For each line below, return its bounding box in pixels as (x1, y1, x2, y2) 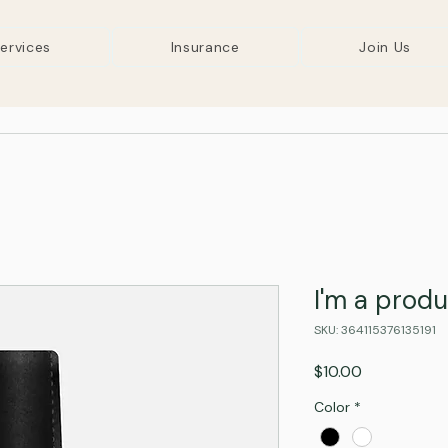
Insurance (170, 38, 240, 56)
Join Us (359, 38, 412, 56)
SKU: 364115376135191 (314, 322, 436, 338)
